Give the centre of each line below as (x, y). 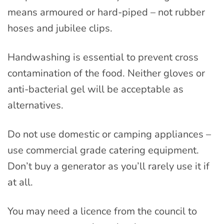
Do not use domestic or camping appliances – (109, 134)
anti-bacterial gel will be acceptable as (95, 89)
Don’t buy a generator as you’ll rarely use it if (108, 166)
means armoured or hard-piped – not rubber (106, 12)
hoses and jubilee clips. (60, 28)
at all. (20, 182)
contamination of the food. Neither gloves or (106, 73)
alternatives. (35, 105)
